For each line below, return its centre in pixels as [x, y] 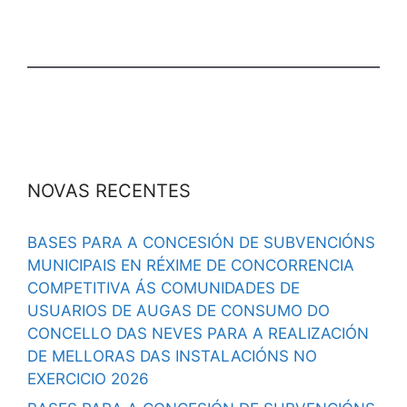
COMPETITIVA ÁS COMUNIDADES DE [164, 288]
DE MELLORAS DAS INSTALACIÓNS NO [172, 356]
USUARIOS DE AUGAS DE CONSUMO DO [179, 310]
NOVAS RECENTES [109, 190]
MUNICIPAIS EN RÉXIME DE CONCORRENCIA [191, 265]
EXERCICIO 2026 [88, 378]
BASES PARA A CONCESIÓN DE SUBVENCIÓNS [201, 242]
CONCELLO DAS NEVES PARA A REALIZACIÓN [198, 333]
